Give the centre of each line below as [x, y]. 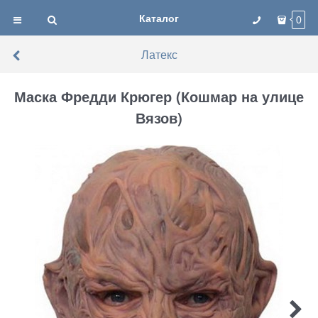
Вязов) [159, 118]
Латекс [159, 54]
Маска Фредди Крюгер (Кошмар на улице [159, 97]
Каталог [159, 18]
